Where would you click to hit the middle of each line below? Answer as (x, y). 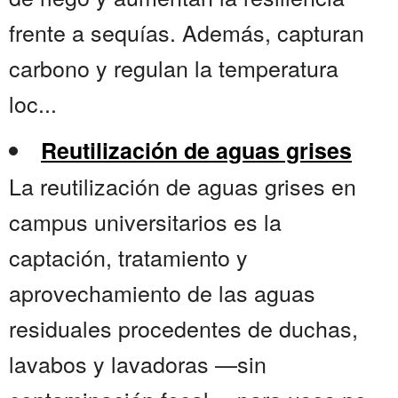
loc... (33, 103)
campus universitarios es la (145, 222)
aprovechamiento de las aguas (162, 293)
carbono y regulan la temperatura (174, 68)
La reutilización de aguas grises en (183, 186)
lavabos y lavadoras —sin (138, 364)
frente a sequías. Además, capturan (187, 32)
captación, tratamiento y (128, 257)
